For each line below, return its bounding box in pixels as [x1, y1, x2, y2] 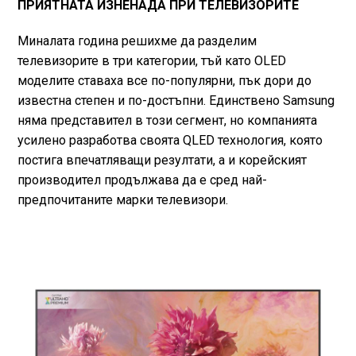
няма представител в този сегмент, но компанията [17, 112, 317, 128]
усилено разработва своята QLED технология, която [17, 132, 323, 148]
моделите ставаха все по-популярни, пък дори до [17, 72, 311, 88]
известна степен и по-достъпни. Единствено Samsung [17, 92, 335, 108]
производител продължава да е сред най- [17, 172, 267, 188]
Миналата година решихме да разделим [17, 33, 257, 48]
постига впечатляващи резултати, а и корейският [17, 152, 307, 168]
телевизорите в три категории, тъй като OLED [17, 52, 286, 68]
